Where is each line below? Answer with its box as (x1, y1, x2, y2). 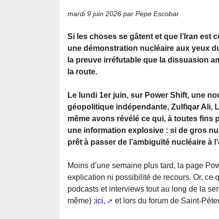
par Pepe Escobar (121, 10, 179, 18)
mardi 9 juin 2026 (67, 10, 121, 18)
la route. (67, 67, 97, 76)
